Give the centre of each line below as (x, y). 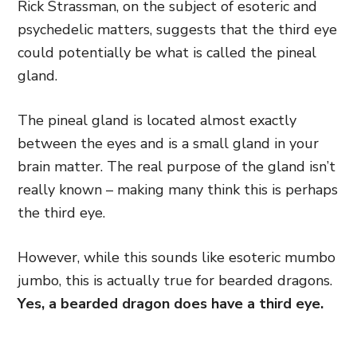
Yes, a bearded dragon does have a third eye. (171, 304)
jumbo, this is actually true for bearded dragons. (175, 280)
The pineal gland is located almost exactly (157, 120)
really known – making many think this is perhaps (178, 190)
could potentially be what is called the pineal (167, 53)
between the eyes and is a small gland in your (168, 143)
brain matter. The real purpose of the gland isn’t (177, 167)
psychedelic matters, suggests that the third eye (177, 29)
